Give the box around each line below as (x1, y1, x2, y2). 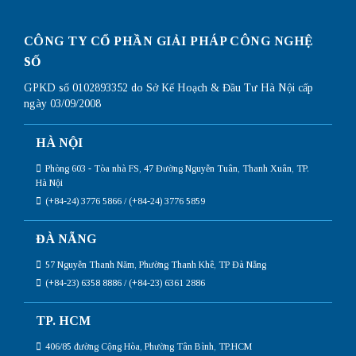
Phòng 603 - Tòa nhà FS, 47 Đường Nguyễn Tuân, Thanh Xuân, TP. (45, 162, 309, 174)
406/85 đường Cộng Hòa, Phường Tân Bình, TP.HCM (45, 340, 252, 352)
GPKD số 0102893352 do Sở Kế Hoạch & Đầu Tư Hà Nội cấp (24, 81, 313, 94)
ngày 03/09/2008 (24, 97, 101, 110)
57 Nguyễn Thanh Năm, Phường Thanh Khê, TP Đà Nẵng (45, 258, 266, 270)
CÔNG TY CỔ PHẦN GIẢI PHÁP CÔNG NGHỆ (24, 33, 314, 48)
